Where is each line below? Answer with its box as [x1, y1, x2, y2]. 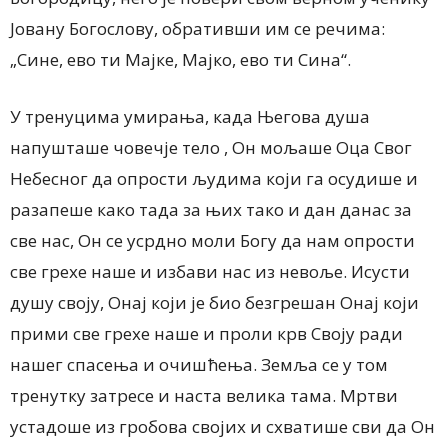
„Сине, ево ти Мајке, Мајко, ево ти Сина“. [10, 47, 351, 71]
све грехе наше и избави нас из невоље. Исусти [10, 259, 410, 283]
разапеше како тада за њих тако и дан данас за [10, 197, 412, 221]
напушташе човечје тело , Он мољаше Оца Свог [10, 135, 412, 159]
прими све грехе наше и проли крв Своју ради [10, 321, 403, 345]
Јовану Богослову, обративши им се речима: [10, 16, 385, 40]
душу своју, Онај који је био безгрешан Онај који [10, 290, 419, 314]
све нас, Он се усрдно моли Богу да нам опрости [10, 228, 415, 252]
